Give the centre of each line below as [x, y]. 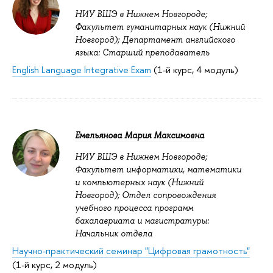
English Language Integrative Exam [82, 70]
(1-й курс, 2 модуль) [55, 265]
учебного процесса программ [134, 208]
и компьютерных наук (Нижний [139, 183]
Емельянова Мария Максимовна [140, 136]
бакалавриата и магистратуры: [142, 221]
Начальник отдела [114, 234]
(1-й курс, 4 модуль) [195, 70]
